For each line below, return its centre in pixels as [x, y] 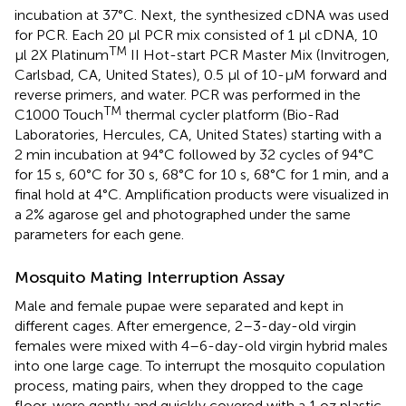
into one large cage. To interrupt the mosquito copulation [200, 365]
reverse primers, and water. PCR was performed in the [188, 94]
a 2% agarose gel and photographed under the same [183, 214]
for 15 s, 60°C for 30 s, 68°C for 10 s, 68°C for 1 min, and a [202, 174]
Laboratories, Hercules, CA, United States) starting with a [198, 134]
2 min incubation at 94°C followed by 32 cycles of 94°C [194, 154]
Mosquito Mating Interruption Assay [150, 277]
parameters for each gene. [99, 234]
